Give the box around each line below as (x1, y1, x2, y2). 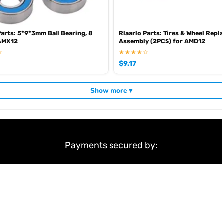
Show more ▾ (90, 86, 132, 95)
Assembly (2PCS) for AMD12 (119, 37, 205, 45)
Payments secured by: (64, 139, 158, 151)
